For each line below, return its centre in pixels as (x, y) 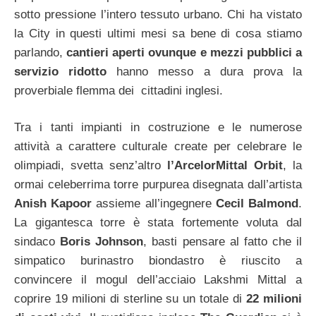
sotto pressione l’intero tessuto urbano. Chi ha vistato (158, 14)
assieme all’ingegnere (154, 203)
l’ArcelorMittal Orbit (225, 165)
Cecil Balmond (257, 203)
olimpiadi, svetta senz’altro (91, 165)
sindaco (37, 242)
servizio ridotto (61, 71)
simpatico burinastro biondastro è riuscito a (158, 261)
